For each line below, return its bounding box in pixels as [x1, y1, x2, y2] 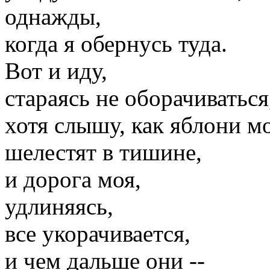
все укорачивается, [5, 221, 190, 247]
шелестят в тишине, [5, 139, 202, 166]
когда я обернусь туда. [5, 31, 227, 57]
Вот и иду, [5, 58, 107, 84]
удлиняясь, [5, 193, 113, 220]
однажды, [5, 4, 101, 30]
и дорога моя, [5, 166, 141, 193]
